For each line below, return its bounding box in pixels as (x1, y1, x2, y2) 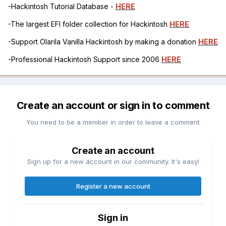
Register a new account (76, 182, 150, 190)
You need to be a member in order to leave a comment (26, 118, 200, 126)
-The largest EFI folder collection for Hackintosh (8, 19, 169, 28)
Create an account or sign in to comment (16, 99, 210, 111)
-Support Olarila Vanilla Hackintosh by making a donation (8, 37, 198, 46)
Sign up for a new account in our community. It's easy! (27, 157, 199, 165)
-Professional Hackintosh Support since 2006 (8, 54, 161, 64)
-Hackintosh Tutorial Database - (8, 2, 116, 11)
